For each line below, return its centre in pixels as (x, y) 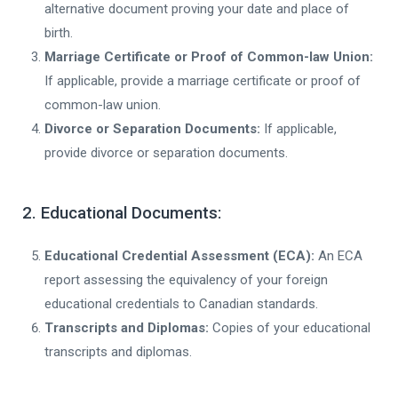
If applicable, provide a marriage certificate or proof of (203, 80)
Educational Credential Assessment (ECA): (179, 255)
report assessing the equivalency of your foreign (186, 279)
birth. (59, 32)
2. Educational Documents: (122, 213)
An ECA (338, 255)
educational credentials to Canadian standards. (181, 303)
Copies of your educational (290, 327)
